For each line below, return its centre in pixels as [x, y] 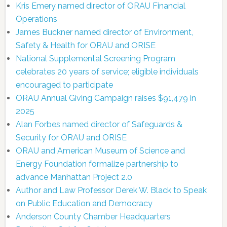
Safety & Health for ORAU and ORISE [85, 45]
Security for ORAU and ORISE [71, 138]
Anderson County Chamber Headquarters [93, 217]
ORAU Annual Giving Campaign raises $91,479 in [106, 98]
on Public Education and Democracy [84, 203]
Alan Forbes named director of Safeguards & [99, 124]
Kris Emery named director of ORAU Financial [100, 6]
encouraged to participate [64, 85]
